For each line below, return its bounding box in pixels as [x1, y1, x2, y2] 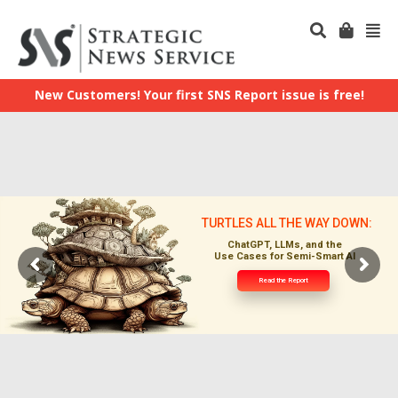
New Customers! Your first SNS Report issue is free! [34, 85, 364, 103]
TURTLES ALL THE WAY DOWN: [201, 215, 372, 230]
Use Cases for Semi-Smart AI [213, 250, 355, 262]
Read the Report [259, 275, 308, 284]
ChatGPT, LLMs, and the [227, 238, 342, 251]
